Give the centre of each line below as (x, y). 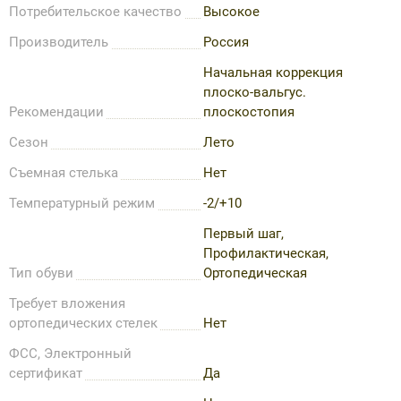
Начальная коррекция (273, 72)
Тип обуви (41, 273)
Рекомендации (56, 111)
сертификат (46, 373)
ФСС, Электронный (70, 353)
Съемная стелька (64, 172)
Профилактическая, (266, 253)
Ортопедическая (255, 273)
